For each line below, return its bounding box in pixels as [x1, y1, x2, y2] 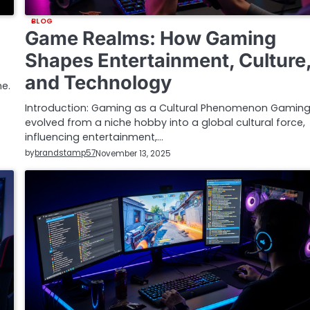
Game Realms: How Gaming [25, 27, 277, 51]
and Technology [25, 71, 172, 95]
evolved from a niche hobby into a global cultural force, [25, 116, 306, 130]
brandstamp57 [35, 147, 96, 159]
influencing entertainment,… [25, 130, 164, 145]
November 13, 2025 [95, 147, 172, 159]
